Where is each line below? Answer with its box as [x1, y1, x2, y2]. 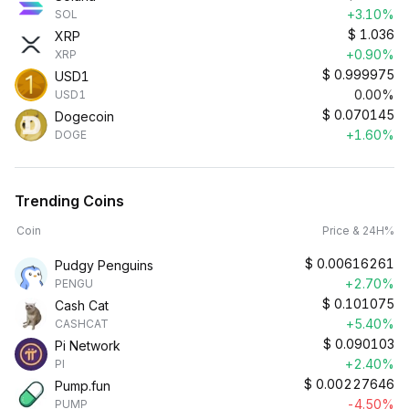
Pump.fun [55, 378, 110, 393]
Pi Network [55, 338, 121, 353]
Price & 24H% [322, 224, 394, 237]
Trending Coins [15, 192, 124, 210]
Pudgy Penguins [55, 257, 153, 273]
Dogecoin [55, 109, 114, 124]
